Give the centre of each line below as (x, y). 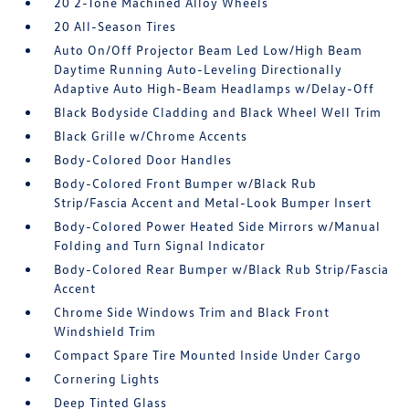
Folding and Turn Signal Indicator (160, 245)
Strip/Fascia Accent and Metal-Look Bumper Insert (213, 202)
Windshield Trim (105, 331)
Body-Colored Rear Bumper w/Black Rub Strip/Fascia (222, 269)
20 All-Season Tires (115, 26)
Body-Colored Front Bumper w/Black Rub (186, 183)
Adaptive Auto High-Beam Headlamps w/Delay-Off (215, 88)
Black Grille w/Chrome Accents (151, 136)
